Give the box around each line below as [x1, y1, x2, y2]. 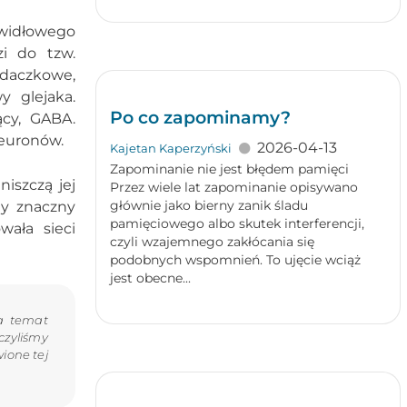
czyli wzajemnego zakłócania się [109, 233, 314, 250]
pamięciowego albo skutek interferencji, [109, 215, 364, 232]
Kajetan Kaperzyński [109, 142, 232, 155]
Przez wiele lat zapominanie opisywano [109, 179, 358, 195]
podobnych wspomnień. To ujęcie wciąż [109, 252, 361, 268]
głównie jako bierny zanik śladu [109, 197, 308, 213]
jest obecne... [109, 270, 191, 286]
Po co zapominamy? [109, 106, 291, 128]
